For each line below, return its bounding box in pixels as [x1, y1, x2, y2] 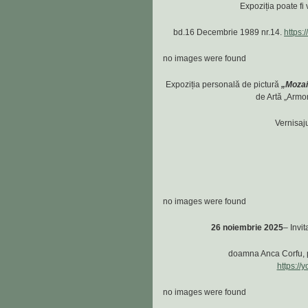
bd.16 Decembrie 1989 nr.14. [173, 27, 284, 37]
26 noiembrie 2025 [210, 223, 283, 232]
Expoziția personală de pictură [166, 80, 281, 89]
